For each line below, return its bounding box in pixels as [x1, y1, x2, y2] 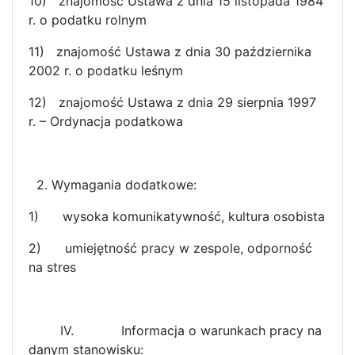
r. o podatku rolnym [29, 11, 147, 28]
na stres [29, 258, 76, 275]
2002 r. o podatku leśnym [29, 62, 183, 78]
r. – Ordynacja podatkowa [29, 113, 183, 129]
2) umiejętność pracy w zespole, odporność [29, 239, 312, 256]
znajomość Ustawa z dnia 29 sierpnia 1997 [59, 94, 316, 110]
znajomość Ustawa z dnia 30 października [56, 43, 311, 59]
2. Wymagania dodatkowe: [29, 176, 197, 193]
